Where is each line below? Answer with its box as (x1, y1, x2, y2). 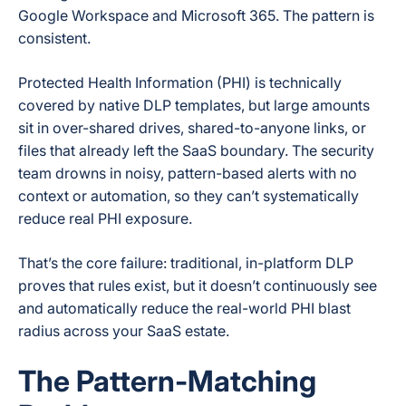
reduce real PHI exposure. (18, 209, 192, 227)
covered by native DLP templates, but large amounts (18, 96, 370, 114)
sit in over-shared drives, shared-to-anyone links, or (18, 119, 366, 137)
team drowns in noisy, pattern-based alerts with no (18, 164, 357, 182)
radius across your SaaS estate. (18, 322, 229, 340)
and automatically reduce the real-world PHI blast (18, 299, 351, 317)
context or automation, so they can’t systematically (18, 187, 359, 205)
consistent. (18, 29, 91, 47)
